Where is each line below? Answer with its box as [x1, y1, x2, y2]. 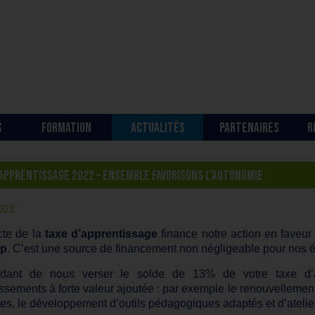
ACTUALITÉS [130, 120, 185, 136]
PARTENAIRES [219, 120, 279, 136]
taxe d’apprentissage [44, 227, 158, 240]
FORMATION [41, 120, 91, 136]
